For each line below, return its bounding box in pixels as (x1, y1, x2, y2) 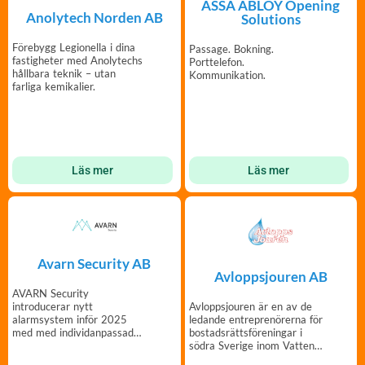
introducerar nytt (12, 300, 93, 314)
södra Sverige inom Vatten (188, 339, 314, 353)
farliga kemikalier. (12, 80, 95, 94)
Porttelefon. (188, 55, 244, 69)
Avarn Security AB (37, 255, 152, 273)
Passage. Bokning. (188, 42, 274, 56)
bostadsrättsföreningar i (188, 326, 302, 340)
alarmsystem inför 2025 (12, 313, 127, 327)
